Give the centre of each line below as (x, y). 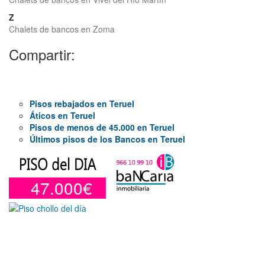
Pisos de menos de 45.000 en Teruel (102, 127)
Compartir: (42, 54)
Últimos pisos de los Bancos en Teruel (107, 139)
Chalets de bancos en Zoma (62, 29)
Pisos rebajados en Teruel (82, 104)
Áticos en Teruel (62, 115)
